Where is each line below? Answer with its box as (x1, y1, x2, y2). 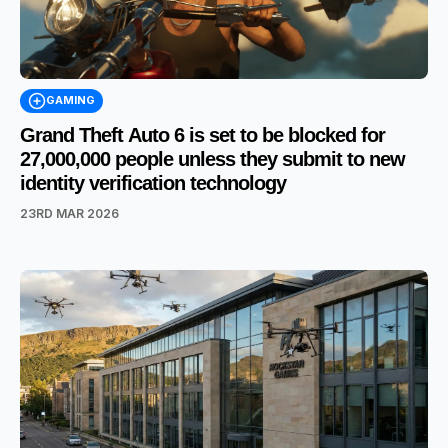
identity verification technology (20, 172, 286, 194)
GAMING (46, 93, 95, 107)
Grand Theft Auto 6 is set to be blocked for (20, 124, 385, 146)
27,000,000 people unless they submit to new (20, 148, 405, 170)
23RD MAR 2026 (20, 206, 119, 221)
